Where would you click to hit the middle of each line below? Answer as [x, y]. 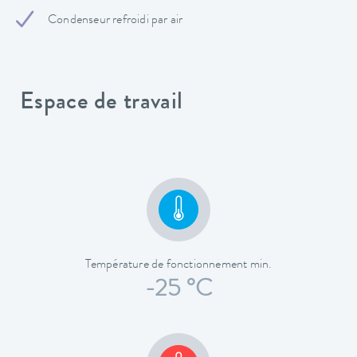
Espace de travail [102, 103]
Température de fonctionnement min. [178, 266]
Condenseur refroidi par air [116, 20]
